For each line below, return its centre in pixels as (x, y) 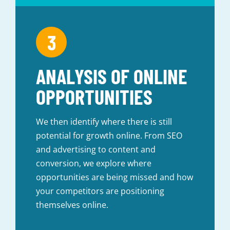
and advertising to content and (96, 150)
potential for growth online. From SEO (109, 136)
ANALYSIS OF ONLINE (112, 76)
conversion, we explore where (94, 164)
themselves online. (72, 205)
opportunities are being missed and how (114, 177)
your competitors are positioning (100, 191)
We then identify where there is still (104, 122)
